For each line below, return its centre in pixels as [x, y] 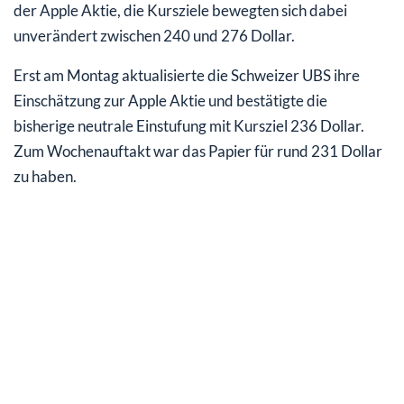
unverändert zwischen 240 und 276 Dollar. [154, 35]
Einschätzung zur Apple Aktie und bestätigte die [170, 100]
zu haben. [45, 176]
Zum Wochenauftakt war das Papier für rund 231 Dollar [198, 151]
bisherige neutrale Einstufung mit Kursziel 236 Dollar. [189, 125]
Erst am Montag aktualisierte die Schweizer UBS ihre [187, 75]
